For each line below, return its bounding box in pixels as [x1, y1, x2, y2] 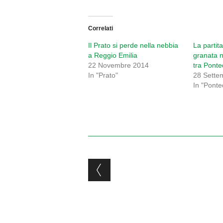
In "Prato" [88, 71, 118, 80]
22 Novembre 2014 [88, 61, 149, 70]
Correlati [88, 25, 113, 32]
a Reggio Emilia [88, 51, 137, 60]
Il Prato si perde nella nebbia [88, 41, 178, 50]
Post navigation [88, 157, 217, 177]
